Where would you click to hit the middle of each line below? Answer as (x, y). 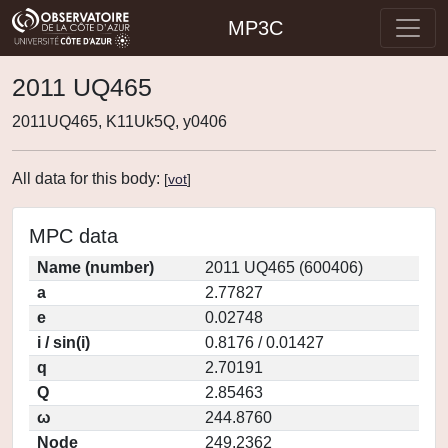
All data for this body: (88, 178)
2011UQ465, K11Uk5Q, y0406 (119, 121)
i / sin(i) (63, 342)
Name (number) (95, 267)
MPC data (73, 236)
